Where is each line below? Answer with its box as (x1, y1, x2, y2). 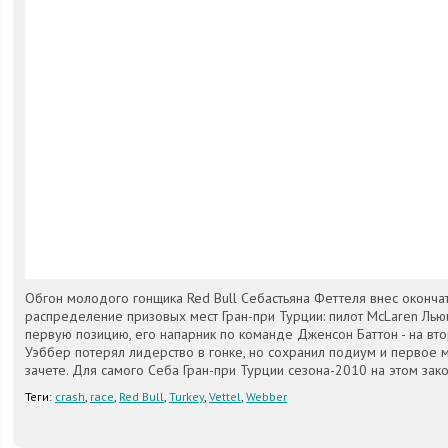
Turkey (169, 389, 204, 404)
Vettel (209, 389, 241, 404)
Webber (246, 389, 287, 404)
